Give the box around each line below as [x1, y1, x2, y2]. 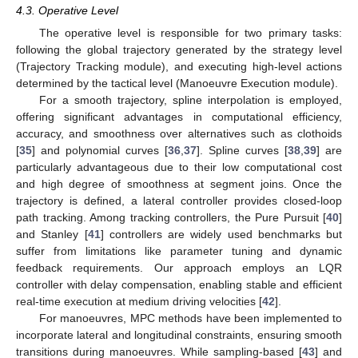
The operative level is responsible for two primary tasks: [38, 26, 342, 39]
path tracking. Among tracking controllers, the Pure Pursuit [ [16, 210, 326, 224]
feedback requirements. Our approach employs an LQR [16, 261, 342, 274]
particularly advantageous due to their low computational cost [16, 160, 342, 173]
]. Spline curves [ [197, 143, 288, 157]
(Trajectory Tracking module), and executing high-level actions [16, 59, 342, 73]
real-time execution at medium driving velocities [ [16, 294, 262, 308]
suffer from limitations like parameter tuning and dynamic [16, 244, 342, 257]
